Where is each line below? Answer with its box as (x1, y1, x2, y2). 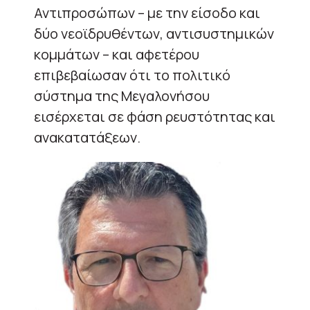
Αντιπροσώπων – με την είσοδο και (34, 3, 260, 22)
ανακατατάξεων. (34, 127, 140, 147)
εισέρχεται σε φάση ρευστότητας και (34, 107, 275, 126)
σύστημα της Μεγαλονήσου (34, 86, 210, 105)
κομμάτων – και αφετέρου (34, 44, 199, 64)
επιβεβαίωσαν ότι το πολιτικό (34, 65, 230, 84)
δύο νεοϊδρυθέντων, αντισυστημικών (34, 24, 274, 43)
